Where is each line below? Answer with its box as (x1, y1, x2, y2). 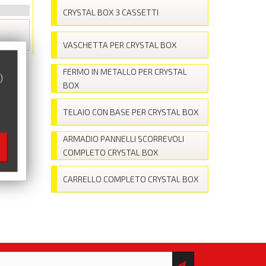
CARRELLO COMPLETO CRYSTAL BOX (63, 174, 198, 184)
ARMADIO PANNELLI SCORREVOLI (63, 134, 184, 144)
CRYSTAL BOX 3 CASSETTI (63, 7, 159, 17)
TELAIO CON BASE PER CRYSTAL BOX (63, 107, 198, 117)
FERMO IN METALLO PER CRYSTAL (63, 66, 187, 77)
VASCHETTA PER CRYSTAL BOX (63, 40, 176, 50)
